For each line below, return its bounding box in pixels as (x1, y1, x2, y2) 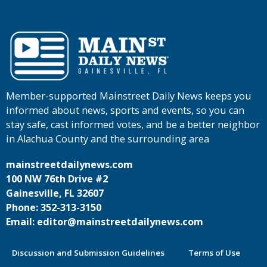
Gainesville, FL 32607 (5, 187, 104, 200)
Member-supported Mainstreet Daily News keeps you (5, 89, 252, 103)
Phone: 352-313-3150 (5, 201, 101, 215)
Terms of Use (188, 247, 240, 259)
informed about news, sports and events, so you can (5, 103, 244, 117)
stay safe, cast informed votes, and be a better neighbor (5, 117, 260, 131)
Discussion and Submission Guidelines (12, 247, 164, 259)
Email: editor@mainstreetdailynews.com (5, 215, 203, 229)
